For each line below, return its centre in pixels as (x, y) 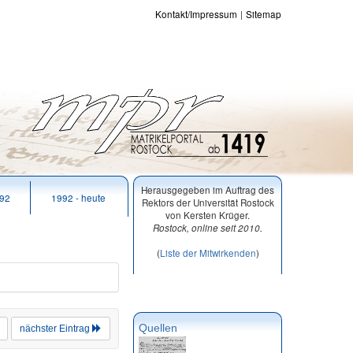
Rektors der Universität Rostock (208, 202)
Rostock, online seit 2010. (208, 228)
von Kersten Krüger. (208, 215)
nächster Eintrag (56, 329)
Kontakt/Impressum (196, 14)
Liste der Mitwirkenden (208, 253)
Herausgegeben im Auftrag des (208, 190)
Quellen (158, 328)
